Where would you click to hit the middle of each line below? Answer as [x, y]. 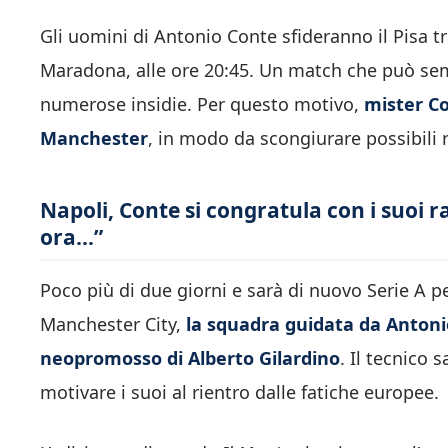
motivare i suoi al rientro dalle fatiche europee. [239, 392]
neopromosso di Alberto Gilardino [190, 358]
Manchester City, [113, 324]
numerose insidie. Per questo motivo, [202, 103]
